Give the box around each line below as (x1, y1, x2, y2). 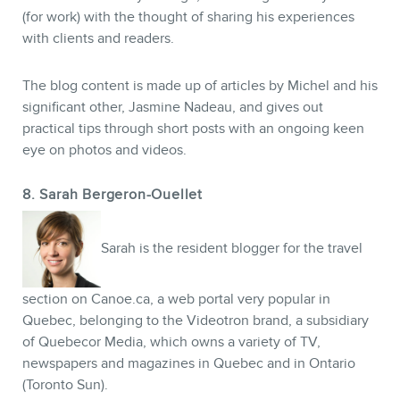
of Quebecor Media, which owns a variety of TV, (22, 333, 321, 350)
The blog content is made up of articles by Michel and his (22, 78, 378, 95)
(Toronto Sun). (22, 376, 108, 393)
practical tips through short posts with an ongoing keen (22, 121, 364, 137)
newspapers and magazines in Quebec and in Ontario (22, 354, 355, 371)
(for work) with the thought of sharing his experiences (22, 9, 354, 26)
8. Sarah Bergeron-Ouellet (22, 186, 203, 203)
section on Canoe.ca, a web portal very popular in (22, 290, 330, 307)
